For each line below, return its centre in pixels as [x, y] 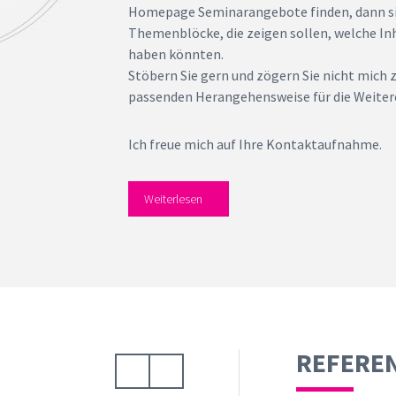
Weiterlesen [173, 199]
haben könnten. [175, 54]
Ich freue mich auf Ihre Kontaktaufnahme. [255, 144]
